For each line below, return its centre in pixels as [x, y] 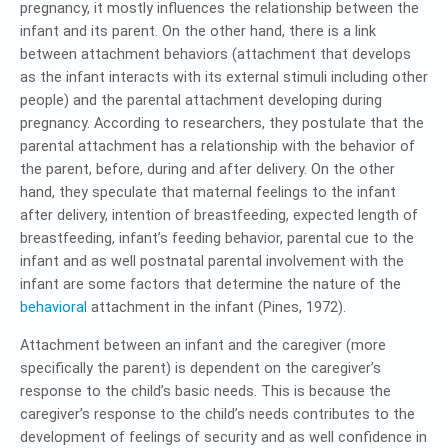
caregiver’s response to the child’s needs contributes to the [217, 414]
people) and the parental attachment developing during [201, 100]
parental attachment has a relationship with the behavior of [217, 146]
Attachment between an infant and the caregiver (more [203, 345]
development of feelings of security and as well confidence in [223, 437]
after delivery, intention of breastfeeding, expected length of [219, 215]
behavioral [53, 307]
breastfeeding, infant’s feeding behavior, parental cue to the [217, 238]
